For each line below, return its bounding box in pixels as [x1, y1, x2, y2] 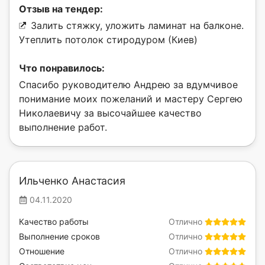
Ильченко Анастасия [19, 174, 125, 188]
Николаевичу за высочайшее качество [19, 107, 202, 119]
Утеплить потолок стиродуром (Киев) [19, 34, 198, 46]
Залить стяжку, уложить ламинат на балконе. [31, 20, 244, 32]
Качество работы [19, 216, 89, 227]
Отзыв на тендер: [19, 3, 103, 15]
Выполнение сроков [19, 231, 100, 242]
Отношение [19, 246, 64, 257]
